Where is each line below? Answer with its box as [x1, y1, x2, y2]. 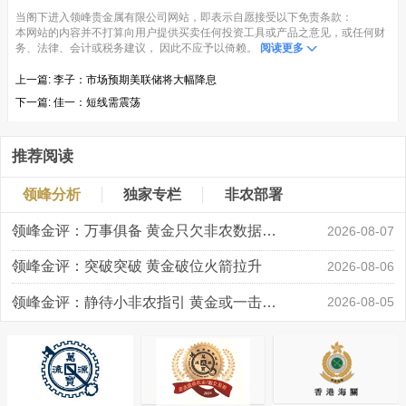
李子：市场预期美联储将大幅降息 [53, 73, 217, 87]
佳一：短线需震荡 [53, 96, 140, 110]
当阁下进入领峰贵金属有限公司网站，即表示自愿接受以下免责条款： [15, 11, 353, 24]
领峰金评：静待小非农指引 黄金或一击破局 [261, 294, 276, 310]
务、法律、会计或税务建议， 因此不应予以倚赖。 [15, 42, 257, 55]
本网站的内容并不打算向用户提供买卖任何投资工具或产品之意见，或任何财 [15, 26, 385, 40]
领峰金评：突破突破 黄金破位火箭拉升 [11, 257, 262, 274]
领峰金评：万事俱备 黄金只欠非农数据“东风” [261, 223, 276, 239]
